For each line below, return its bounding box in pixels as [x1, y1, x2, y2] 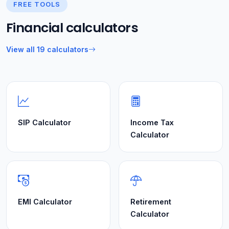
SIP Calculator [18, 118, 71, 127]
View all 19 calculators [6, 45, 88, 54]
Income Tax [130, 118, 174, 127]
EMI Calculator [18, 197, 72, 206]
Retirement [130, 197, 171, 206]
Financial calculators [6, 19, 139, 37]
